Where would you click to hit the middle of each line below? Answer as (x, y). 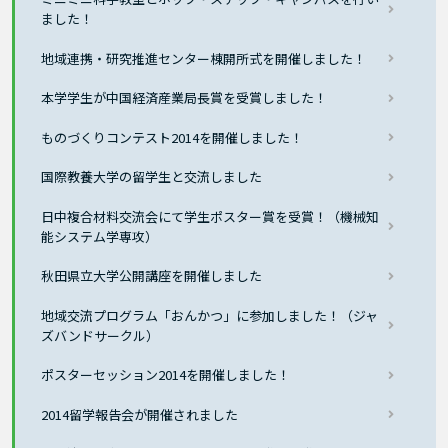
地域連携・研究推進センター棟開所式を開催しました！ (204, 58)
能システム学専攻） (100, 236)
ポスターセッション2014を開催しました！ (166, 375)
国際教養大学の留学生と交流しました (152, 177)
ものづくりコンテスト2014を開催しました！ (172, 137)
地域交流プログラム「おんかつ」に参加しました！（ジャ (210, 315)
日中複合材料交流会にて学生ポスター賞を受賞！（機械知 (210, 216)
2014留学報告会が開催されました (140, 414)
